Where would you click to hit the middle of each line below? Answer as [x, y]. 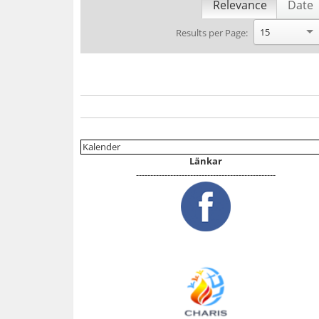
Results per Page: [211, 33]
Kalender [101, 147]
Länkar [206, 161]
